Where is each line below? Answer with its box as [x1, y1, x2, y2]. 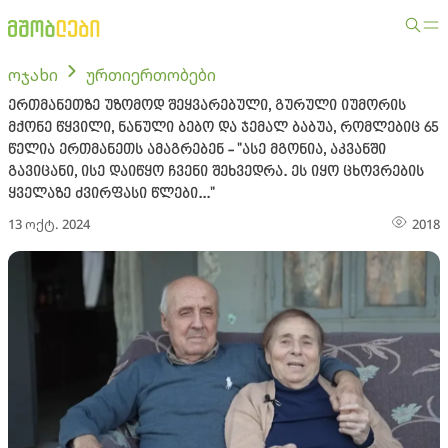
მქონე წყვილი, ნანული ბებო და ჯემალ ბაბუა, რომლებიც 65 [8, 120, 438, 136]
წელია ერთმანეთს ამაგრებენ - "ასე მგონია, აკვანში [8, 142, 386, 158]
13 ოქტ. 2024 [8, 215, 90, 233]
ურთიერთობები [86, 64, 216, 86]
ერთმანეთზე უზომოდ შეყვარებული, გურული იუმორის [8, 98, 406, 114]
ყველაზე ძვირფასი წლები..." [8, 186, 215, 202]
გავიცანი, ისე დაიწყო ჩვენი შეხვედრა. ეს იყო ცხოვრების [8, 164, 424, 180]
